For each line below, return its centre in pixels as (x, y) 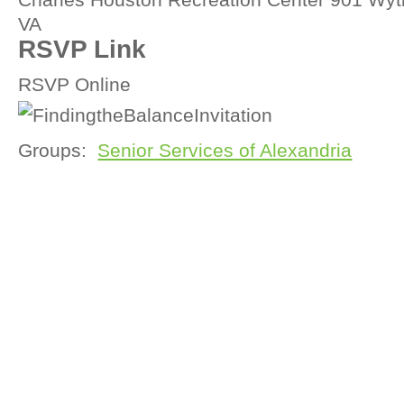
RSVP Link (82, 49)
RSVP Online (74, 84)
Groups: (55, 150)
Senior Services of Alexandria (225, 150)
